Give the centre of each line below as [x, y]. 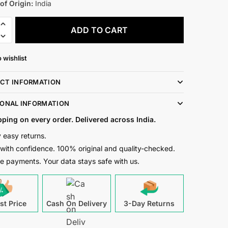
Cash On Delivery [76, 203]
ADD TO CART [99, 30]
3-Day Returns [149, 203]
